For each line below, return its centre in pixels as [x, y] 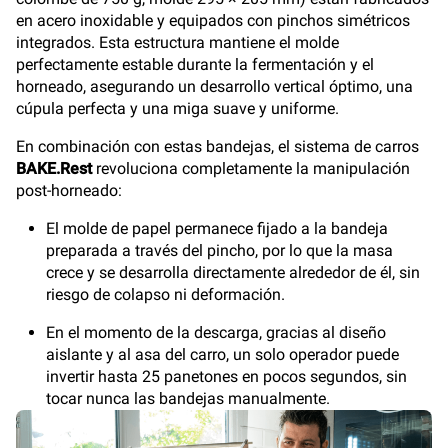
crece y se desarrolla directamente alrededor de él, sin [233, 272]
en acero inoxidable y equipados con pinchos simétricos [213, 20]
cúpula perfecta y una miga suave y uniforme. [177, 108]
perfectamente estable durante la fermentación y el [195, 64]
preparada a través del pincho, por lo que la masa [219, 250]
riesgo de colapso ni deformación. [165, 294]
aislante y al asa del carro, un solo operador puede [222, 354]
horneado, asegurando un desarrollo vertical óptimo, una [214, 86]
